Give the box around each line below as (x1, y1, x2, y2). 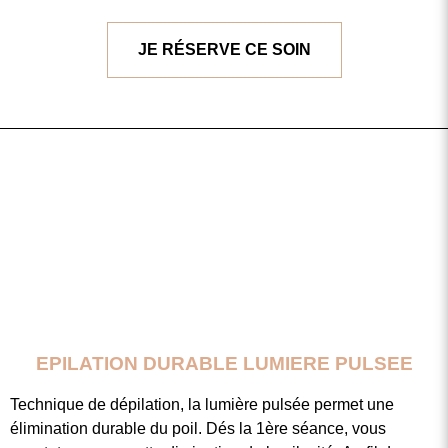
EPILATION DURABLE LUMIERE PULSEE (35, 352, 413, 374)
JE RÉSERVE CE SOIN (137, 41, 311, 59)
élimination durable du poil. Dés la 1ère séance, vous (10, 419, 386, 437)
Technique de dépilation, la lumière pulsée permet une (10, 395, 394, 413)
